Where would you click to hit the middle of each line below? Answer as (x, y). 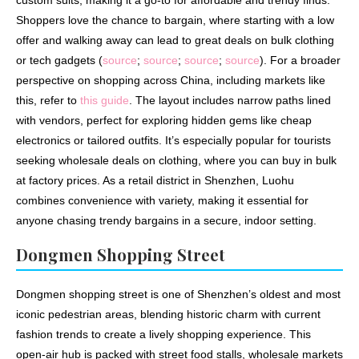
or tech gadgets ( (59, 61)
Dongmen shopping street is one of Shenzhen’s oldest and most (178, 294)
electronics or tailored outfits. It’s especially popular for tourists (173, 141)
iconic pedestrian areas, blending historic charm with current (168, 315)
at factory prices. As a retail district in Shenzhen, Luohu (155, 181)
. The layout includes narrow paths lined (230, 101)
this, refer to (48, 101)
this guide (105, 101)
